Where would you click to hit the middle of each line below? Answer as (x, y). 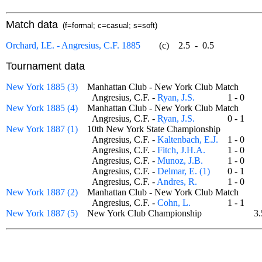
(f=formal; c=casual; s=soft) (108, 25)
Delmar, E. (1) (184, 171)
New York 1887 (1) (42, 129)
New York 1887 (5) (42, 213)
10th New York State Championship (158, 129)
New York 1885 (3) (42, 87)
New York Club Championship (149, 213)
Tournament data (45, 66)
